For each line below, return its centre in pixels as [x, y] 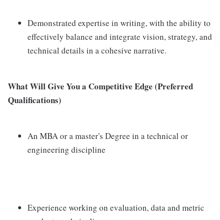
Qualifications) [35, 100]
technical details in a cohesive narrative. [97, 50]
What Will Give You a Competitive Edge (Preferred [100, 86]
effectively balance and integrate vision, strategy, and [120, 36]
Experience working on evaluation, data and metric [116, 207]
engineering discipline [67, 149]
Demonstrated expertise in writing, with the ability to [119, 23]
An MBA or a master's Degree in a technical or [108, 136]
